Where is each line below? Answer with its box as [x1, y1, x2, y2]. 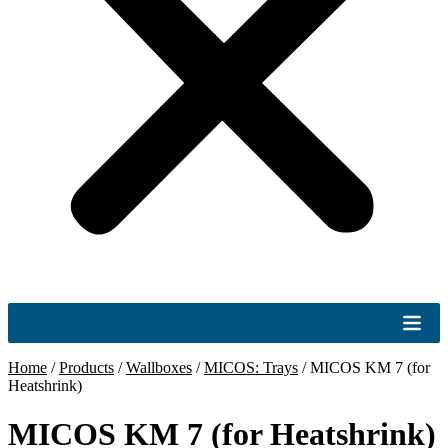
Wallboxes [126, 359, 192, 376]
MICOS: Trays [204, 359, 298, 376]
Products [59, 359, 114, 376]
